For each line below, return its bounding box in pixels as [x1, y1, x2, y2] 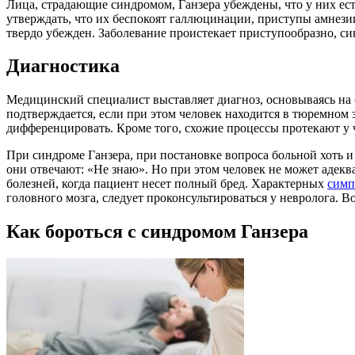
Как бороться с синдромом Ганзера [6, 221, 308, 242]
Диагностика [6, 55, 120, 77]
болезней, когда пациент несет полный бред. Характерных [6, 177, 327, 191]
